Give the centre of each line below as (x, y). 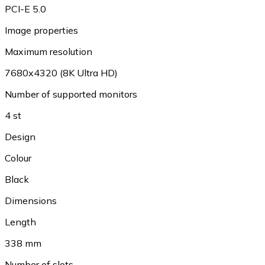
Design (20, 137)
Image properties (41, 30)
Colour (18, 158)
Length (20, 222)
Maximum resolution (49, 51)
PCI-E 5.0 (25, 9)
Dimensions (31, 201)
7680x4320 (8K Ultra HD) (61, 73)
